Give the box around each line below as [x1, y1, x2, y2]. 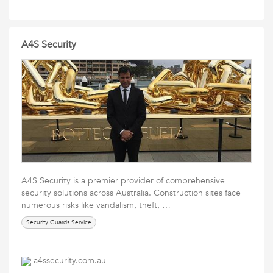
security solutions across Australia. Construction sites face [21, 187, 241, 199]
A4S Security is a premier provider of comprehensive [21, 175, 225, 186]
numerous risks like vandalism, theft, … [21, 199, 171, 211]
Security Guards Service [26, 218, 91, 227]
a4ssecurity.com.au [34, 255, 106, 267]
